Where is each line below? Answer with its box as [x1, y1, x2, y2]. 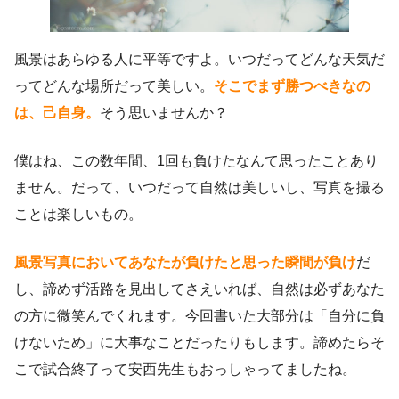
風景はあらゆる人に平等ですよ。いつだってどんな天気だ [14, 52, 385, 68]
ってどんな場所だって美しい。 [14, 78, 214, 94]
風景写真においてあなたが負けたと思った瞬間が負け [14, 255, 356, 271]
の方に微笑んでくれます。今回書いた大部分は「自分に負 [14, 308, 385, 324]
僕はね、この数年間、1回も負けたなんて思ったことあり [14, 153, 379, 169]
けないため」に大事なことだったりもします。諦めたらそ [14, 335, 385, 351]
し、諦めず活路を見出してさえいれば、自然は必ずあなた [14, 281, 385, 297]
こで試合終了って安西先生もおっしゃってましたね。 [14, 362, 356, 378]
